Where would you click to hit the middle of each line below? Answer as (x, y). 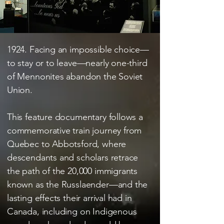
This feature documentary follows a (75, 117)
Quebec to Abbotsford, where (67, 144)
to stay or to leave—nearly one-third (77, 63)
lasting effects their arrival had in (69, 198)
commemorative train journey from (74, 130)
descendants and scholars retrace (73, 157)
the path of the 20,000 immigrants (72, 171)
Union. (20, 90)
